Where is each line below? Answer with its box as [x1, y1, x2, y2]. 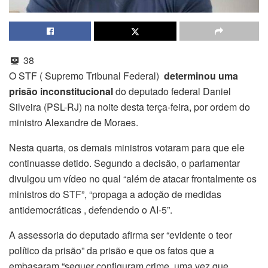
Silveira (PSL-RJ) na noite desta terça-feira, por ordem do [9, 100, 250, 114]
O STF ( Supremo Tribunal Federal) [9, 69, 164, 83]
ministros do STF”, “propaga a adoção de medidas [9, 187, 221, 202]
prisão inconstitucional [9, 84, 113, 99]
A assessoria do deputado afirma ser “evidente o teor [9, 228, 232, 242]
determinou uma [164, 69, 238, 83]
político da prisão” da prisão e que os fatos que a [9, 243, 214, 258]
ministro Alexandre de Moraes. [9, 115, 138, 130]
